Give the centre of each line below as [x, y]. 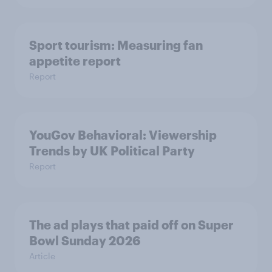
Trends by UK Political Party [112, 151]
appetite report [75, 61]
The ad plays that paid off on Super [131, 225]
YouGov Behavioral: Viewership [123, 135]
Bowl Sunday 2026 [85, 240]
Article [42, 256]
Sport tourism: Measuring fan [116, 45]
